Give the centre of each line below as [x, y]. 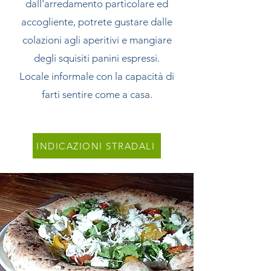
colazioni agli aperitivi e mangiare [97, 40]
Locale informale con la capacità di [97, 76]
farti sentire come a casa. [97, 94]
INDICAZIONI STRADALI [96, 146]
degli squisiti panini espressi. [97, 58]
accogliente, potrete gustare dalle [97, 22]
